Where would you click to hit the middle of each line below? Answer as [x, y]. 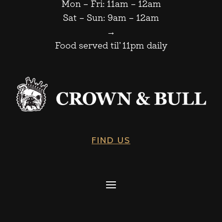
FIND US [111, 140]
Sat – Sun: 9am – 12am [111, 19]
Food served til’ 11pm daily [111, 46]
